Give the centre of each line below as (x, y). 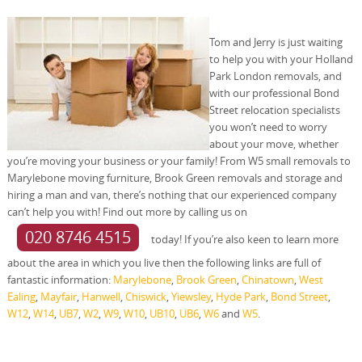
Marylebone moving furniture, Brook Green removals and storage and (175, 177)
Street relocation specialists (274, 109)
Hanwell (101, 296)
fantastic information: (60, 279)
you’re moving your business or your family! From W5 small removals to (179, 160)
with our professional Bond (274, 93)
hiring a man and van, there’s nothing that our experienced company (172, 194)
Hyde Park (240, 296)
